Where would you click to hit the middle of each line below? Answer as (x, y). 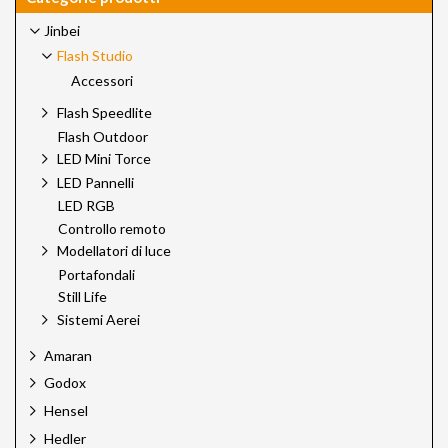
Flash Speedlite (104, 113)
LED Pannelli (95, 182)
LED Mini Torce (104, 159)
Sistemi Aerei (98, 319)
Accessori (102, 80)
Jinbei (62, 30)
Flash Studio (95, 55)
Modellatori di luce (114, 251)
